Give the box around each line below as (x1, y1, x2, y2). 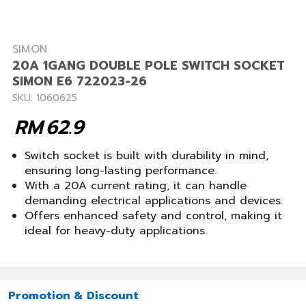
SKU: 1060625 (12, 91, 77, 105)
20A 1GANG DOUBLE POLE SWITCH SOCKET (12, 56, 285, 75)
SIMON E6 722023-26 (12, 72, 147, 91)
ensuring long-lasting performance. (25, 163, 217, 179)
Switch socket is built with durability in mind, (25, 148, 268, 164)
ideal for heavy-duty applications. (25, 223, 207, 239)
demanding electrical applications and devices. (25, 193, 283, 209)
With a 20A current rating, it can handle (25, 178, 247, 194)
